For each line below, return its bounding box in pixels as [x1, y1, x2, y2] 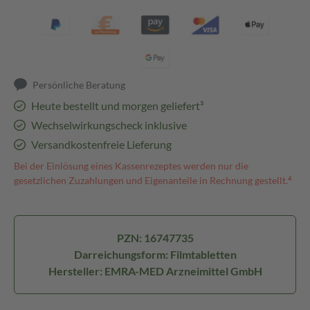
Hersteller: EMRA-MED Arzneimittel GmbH [48, 264, 262, 277]
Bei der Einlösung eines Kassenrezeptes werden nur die [14, 160, 248, 172]
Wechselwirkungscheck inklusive [30, 118, 187, 131]
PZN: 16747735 [116, 231, 194, 244]
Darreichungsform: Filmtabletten [73, 248, 237, 261]
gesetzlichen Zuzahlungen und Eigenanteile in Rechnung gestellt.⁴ [14, 174, 292, 186]
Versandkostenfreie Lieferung [30, 138, 172, 151]
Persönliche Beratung [33, 79, 126, 91]
